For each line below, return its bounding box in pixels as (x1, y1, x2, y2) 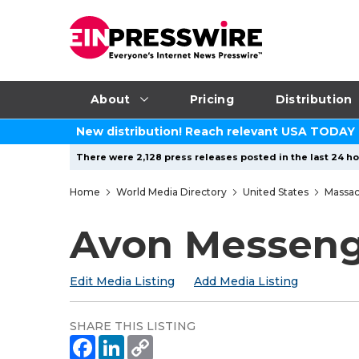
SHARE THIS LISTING (70, 318, 196, 333)
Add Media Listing (194, 273, 298, 288)
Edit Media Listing (70, 273, 175, 288)
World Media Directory (116, 185, 227, 198)
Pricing (189, 91, 234, 107)
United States (243, 185, 309, 198)
